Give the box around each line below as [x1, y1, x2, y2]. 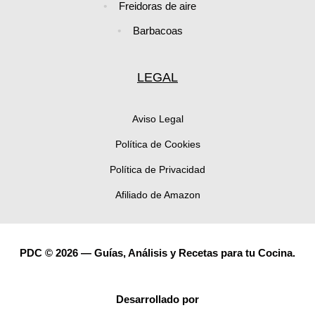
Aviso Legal [131, 113, 184, 125]
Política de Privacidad [110, 164, 205, 176]
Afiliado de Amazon [115, 189, 200, 201]
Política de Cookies [115, 139, 200, 150]
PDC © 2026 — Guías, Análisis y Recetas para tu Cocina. [20, 247, 295, 259]
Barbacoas [132, 25, 183, 37]
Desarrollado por [116, 293, 199, 306]
